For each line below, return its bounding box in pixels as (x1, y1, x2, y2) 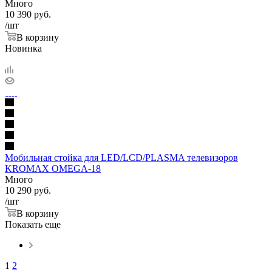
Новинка (5, 42, 42, 53)
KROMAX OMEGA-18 (5, 163, 101, 174)
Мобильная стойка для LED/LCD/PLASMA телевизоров (5, 152, 238, 163)
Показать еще (5, 219, 61, 229)
